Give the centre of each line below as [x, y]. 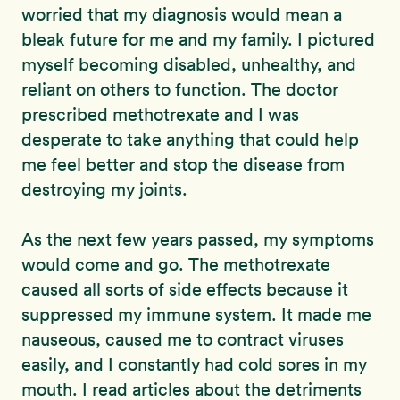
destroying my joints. [104, 189]
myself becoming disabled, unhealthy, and [189, 64]
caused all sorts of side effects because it [185, 289]
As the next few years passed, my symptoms [198, 239]
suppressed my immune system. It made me [196, 314]
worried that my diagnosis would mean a [182, 14]
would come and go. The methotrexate [176, 264]
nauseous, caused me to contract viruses [183, 339]
